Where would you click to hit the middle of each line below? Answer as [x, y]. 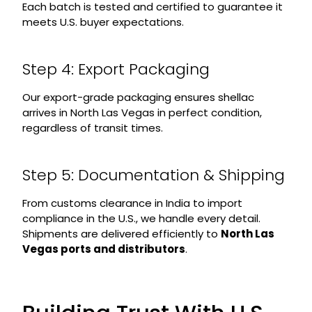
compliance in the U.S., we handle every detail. [141, 219]
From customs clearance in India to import [132, 203]
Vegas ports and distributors [103, 249]
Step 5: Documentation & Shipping [153, 175]
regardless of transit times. [92, 128]
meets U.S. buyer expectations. [103, 22]
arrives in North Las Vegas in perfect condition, [142, 113]
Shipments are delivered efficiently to [121, 234]
